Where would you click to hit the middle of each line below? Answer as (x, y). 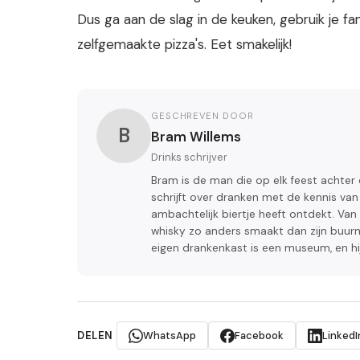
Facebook (259, 336)
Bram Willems (196, 137)
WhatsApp (169, 336)
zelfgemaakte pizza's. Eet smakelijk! (184, 45)
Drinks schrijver (189, 157)
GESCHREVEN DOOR (202, 116)
